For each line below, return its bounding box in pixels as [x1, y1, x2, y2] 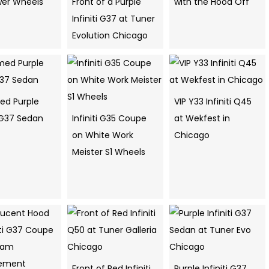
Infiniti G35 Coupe [72, 112, 147, 125]
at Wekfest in [174, 112, 230, 125]
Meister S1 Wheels [72, 146, 145, 159]
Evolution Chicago [72, 29, 148, 42]
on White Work [72, 129, 133, 142]
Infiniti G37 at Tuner [72, 13, 155, 25]
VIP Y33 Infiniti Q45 [174, 95, 252, 108]
